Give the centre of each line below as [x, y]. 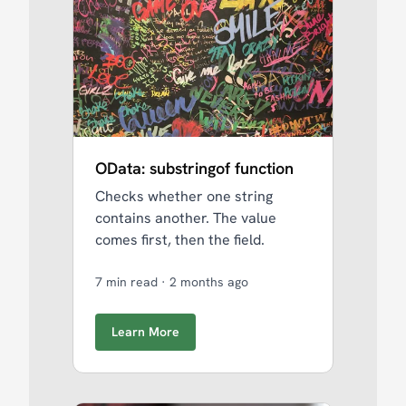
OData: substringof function [194, 168]
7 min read [128, 281]
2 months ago [209, 281]
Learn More [145, 331]
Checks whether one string [184, 196]
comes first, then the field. [180, 239]
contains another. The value [186, 217]
